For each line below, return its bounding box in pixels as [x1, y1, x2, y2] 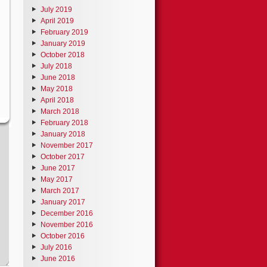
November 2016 [41, 220, 93, 229]
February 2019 [41, 27, 88, 36]
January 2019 [41, 39, 85, 48]
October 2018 [41, 50, 85, 59]
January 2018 [41, 129, 85, 138]
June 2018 [41, 73, 75, 82]
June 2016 [41, 254, 75, 263]
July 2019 [41, 5, 72, 14]
